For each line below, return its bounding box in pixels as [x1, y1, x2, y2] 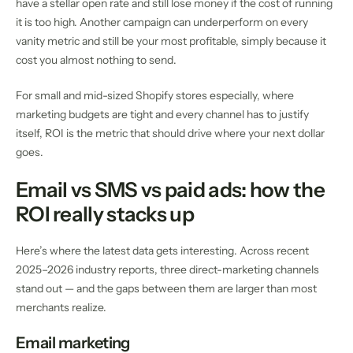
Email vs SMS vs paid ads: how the [16, 177, 325, 203]
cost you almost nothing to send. [16, 53, 176, 68]
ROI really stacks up [16, 202, 194, 228]
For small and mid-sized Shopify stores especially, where [16, 88, 294, 103]
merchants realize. [16, 300, 106, 315]
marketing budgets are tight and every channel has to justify [16, 107, 309, 122]
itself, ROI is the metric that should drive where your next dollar [16, 126, 325, 141]
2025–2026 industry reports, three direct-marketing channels [16, 262, 319, 277]
